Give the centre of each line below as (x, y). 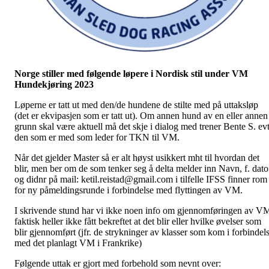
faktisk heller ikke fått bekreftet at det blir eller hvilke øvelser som (138, 222)
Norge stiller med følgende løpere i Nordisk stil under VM (131, 74)
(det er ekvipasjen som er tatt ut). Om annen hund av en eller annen (141, 116)
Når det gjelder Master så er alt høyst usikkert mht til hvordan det (137, 158)
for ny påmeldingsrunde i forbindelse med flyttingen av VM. (128, 190)
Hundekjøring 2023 (54, 85)
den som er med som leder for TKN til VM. (97, 138)
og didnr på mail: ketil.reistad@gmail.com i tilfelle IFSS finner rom (141, 180)
